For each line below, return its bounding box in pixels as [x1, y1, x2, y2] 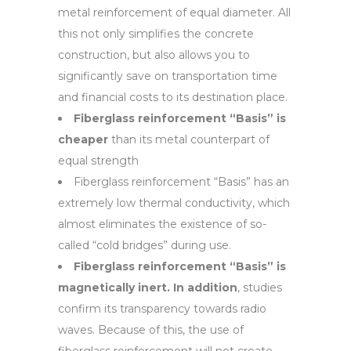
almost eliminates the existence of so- [58, 217, 266, 231]
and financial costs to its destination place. [58, 90, 288, 104]
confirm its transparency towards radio [58, 302, 266, 316]
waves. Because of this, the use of [58, 323, 244, 337]
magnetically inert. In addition [58, 280, 237, 295]
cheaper [58, 132, 111, 147]
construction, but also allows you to [58, 48, 250, 62]
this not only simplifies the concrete [58, 27, 254, 41]
